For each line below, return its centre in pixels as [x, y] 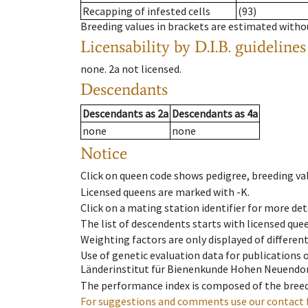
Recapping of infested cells [146, 11]
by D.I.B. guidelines [240, 47]
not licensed [151, 69]
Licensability [125, 47]
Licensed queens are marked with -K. [165, 191]
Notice [104, 153]
